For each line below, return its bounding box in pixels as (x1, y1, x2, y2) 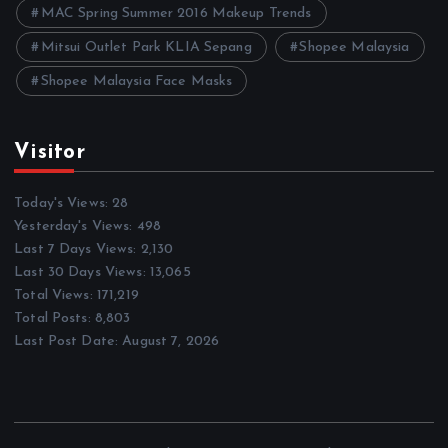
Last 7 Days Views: (14, 242, 141, 258)
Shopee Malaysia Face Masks (40, 73, 233, 89)
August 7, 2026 (122, 334, 220, 350)
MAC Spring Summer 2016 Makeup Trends (40, 5, 312, 21)
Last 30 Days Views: (14, 265, 150, 281)
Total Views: (14, 288, 97, 304)
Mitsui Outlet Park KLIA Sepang (40, 39, 252, 55)
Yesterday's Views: (14, 219, 137, 235)
